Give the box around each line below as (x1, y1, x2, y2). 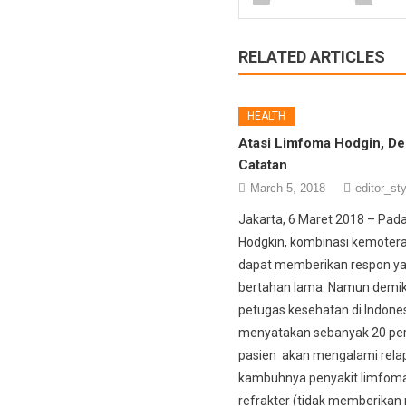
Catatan (237, 156, 287, 173)
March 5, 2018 (249, 180, 325, 195)
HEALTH (246, 109, 285, 122)
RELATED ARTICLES (237, 46, 385, 66)
